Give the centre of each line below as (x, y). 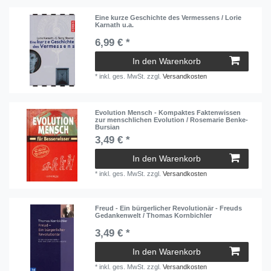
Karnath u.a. (115, 24)
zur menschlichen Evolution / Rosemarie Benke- (172, 120)
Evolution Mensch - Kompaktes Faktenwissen (168, 113)
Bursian (108, 127)
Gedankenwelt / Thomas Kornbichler (154, 215)
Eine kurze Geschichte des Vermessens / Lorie (168, 17)
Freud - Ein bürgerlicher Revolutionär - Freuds (169, 208)
